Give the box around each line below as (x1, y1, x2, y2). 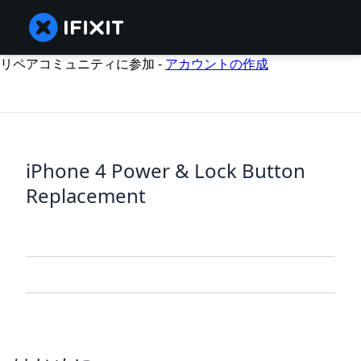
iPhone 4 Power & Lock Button (26, 157, 305, 185)
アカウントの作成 (165, 55, 268, 73)
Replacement (26, 182, 146, 210)
